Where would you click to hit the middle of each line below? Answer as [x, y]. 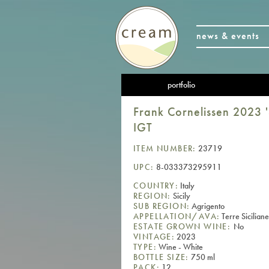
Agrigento [207, 206]
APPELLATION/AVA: [177, 216]
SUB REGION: [162, 206]
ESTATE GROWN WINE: [183, 226]
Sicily [180, 195]
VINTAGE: [154, 236]
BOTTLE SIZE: [161, 257]
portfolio [181, 85]
